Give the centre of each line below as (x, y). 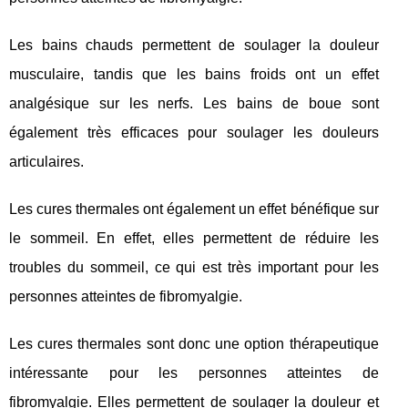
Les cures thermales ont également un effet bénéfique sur (194, 209)
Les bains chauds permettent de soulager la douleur (194, 45)
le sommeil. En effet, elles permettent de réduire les (194, 238)
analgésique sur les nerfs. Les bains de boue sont (194, 103)
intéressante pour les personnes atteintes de (194, 372)
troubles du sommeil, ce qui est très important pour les (194, 267)
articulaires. (46, 161)
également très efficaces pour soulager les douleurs (194, 132)
